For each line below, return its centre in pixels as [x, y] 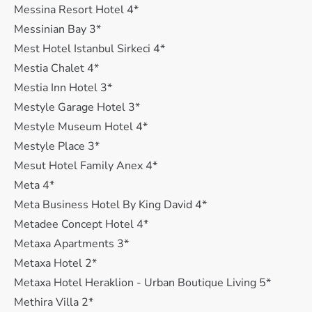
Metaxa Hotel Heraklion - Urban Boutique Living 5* [142, 283]
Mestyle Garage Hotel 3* [77, 107]
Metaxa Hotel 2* [55, 263]
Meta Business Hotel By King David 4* [110, 205]
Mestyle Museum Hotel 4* [81, 127]
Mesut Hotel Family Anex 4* [86, 166]
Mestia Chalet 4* [56, 68]
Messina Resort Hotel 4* [76, 10]
